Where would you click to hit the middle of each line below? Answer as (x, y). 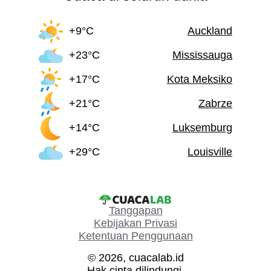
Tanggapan (135, 210)
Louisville (210, 152)
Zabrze (215, 104)
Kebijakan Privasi (135, 223)
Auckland (210, 31)
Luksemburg (202, 128)
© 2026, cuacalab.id (135, 257)
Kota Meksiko (200, 80)
